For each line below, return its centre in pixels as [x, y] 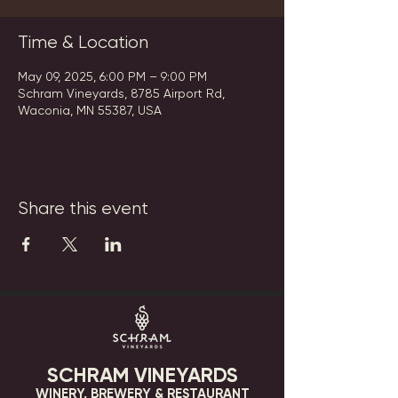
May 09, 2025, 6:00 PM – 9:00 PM [112, 76]
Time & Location [83, 42]
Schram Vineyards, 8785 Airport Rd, [121, 93]
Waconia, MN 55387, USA [90, 110]
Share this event [83, 208]
